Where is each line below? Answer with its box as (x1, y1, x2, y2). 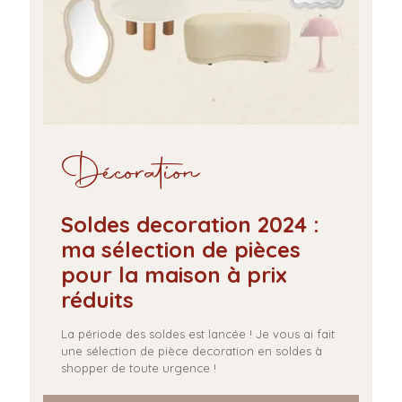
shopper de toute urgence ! (61, 361, 216, 375)
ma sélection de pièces (61, 236, 301, 263)
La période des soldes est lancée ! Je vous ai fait (61, 327, 335, 341)
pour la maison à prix (61, 261, 287, 288)
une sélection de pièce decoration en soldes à (61, 344, 322, 358)
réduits (61, 286, 134, 313)
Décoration (61, 149, 200, 200)
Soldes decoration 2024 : (61, 211, 319, 238)
